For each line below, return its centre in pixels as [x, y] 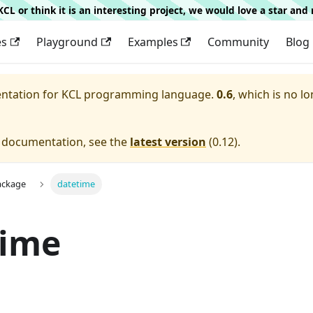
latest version [168, 142]
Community [238, 42]
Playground [67, 42]
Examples [153, 42]
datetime [76, 184]
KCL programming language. [138, 94]
